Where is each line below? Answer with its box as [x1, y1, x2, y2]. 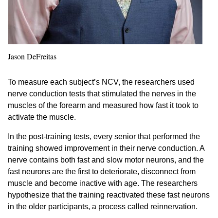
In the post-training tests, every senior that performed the [8, 132, 200, 141]
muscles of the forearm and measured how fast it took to [8, 101, 199, 110]
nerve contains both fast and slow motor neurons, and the [8, 156, 204, 164]
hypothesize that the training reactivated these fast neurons [8, 191, 210, 200]
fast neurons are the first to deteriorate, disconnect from [8, 167, 196, 176]
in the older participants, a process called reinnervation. [8, 202, 198, 211]
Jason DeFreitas [8, 51, 56, 62]
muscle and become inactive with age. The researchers [8, 179, 198, 188]
